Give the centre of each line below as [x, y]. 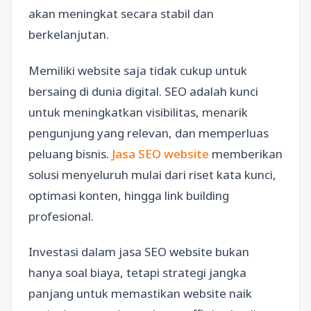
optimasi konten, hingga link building [129, 195]
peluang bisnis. [70, 153]
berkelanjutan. [69, 35]
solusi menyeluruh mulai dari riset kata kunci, [152, 174]
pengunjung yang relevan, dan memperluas [149, 133]
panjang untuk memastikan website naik [140, 293]
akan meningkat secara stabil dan [121, 14]
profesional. [61, 216]
